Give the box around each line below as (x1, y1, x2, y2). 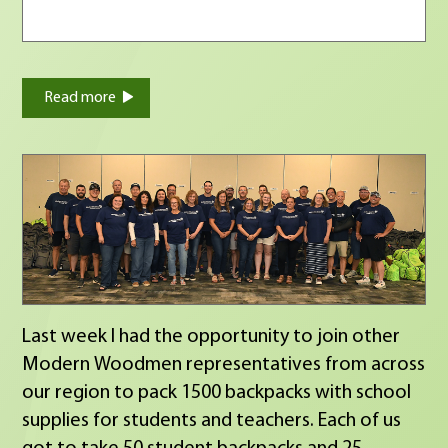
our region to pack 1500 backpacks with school (22, 382, 412, 403)
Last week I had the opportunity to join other (22, 326, 401, 347)
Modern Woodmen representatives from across (22, 354, 426, 375)
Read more (44, 89, 117, 106)
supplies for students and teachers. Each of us (22, 410, 319, 431)
